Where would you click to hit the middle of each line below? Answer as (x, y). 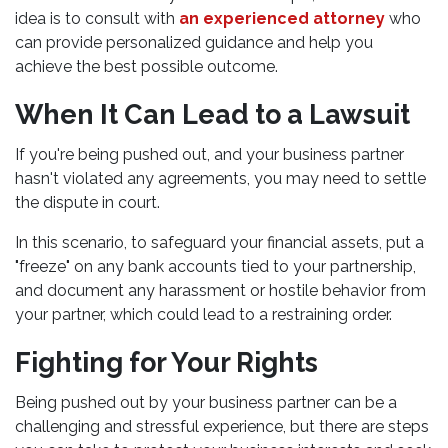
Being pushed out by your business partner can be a (206, 402)
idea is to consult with (97, 18)
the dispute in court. (91, 202)
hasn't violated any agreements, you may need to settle (220, 178)
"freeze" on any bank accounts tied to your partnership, (215, 266)
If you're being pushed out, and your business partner (209, 154)
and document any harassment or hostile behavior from (220, 290)
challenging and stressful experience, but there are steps (222, 426)
